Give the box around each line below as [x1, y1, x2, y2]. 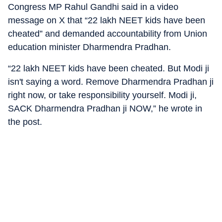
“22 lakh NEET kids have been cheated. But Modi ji [8, 63, 209, 73]
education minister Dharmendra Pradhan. [8, 42, 171, 52]
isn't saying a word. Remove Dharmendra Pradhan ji [8, 77, 214, 87]
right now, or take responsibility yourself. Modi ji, [8, 90, 197, 100]
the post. [8, 117, 42, 127]
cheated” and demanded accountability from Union [8, 29, 207, 39]
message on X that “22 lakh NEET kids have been [8, 15, 205, 25]
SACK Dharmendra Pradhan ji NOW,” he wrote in [8, 104, 202, 113]
